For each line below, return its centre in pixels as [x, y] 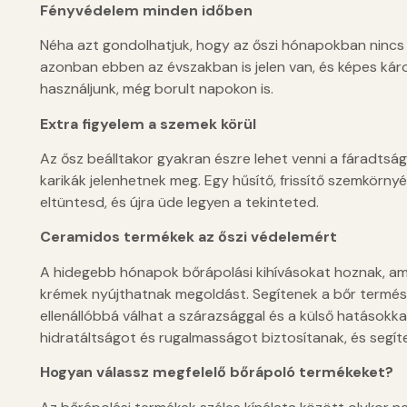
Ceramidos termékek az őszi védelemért [188, 237]
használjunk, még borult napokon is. [156, 89]
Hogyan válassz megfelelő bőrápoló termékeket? [216, 372]
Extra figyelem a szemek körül [148, 124]
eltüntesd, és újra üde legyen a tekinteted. [179, 203]
